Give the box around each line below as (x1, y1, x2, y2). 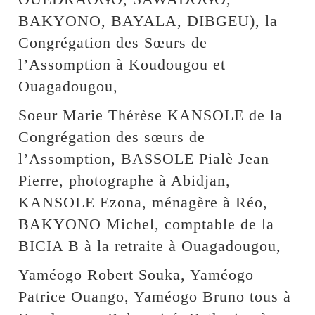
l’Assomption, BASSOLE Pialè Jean (18, 150, 270, 168)
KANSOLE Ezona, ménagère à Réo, (18, 193, 269, 212)
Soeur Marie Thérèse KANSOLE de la (18, 106, 283, 124)
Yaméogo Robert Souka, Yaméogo (18, 266, 255, 284)
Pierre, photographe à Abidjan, (18, 172, 231, 190)
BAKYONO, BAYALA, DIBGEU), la (18, 12, 278, 30)
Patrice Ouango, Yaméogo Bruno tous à (18, 288, 292, 306)
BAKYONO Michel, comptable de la (18, 215, 275, 233)
